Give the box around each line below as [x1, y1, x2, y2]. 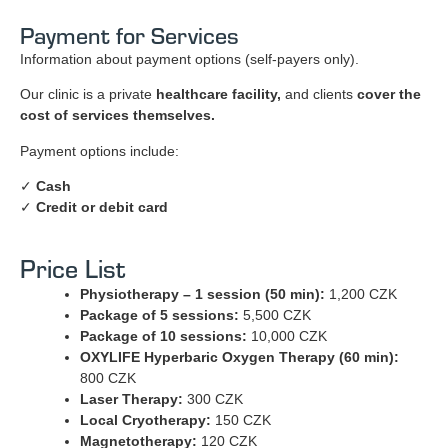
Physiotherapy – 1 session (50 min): [80, 285, 325, 302]
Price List [20, 251, 125, 285]
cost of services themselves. [20, 107, 215, 124]
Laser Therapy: [80, 390, 183, 407]
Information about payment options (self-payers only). [20, 51, 359, 68]
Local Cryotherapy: [80, 411, 211, 428]
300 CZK [183, 390, 243, 407]
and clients [285, 86, 357, 103]
